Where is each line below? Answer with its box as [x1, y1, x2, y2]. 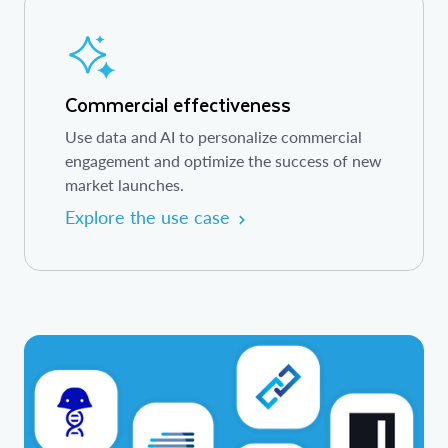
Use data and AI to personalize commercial [65, 127, 362, 147]
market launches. [65, 175, 184, 195]
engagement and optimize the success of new [65, 151, 382, 171]
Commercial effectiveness [65, 89, 291, 121]
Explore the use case [65, 206, 230, 229]
